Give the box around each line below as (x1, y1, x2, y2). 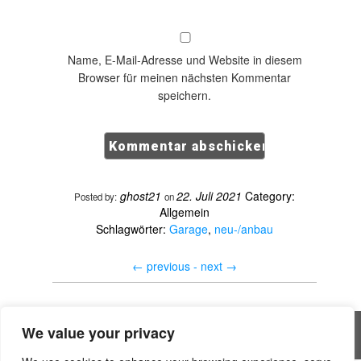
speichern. (158, 87, 211, 103)
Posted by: (74, 190, 117, 203)
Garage (169, 221, 208, 237)
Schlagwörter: (96, 221, 169, 237)
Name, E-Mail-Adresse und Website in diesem (67, 52, 302, 68)
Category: (245, 188, 295, 204)
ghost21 (120, 188, 161, 204)
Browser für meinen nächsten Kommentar (78, 69, 291, 85)
